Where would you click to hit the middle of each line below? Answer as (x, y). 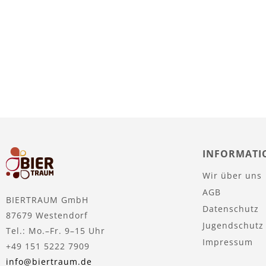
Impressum (228, 242)
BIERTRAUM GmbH (47, 199)
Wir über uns (232, 175)
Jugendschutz (233, 225)
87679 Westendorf (47, 215)
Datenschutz (231, 208)
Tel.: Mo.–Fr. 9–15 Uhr (56, 230)
